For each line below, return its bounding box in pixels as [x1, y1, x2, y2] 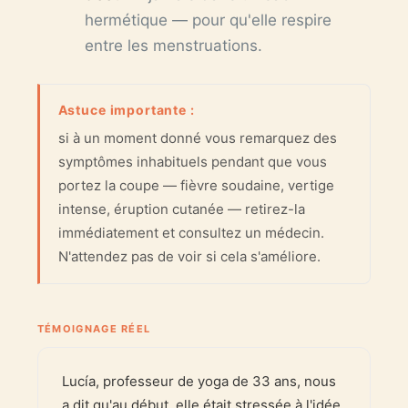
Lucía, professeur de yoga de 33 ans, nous [61, 372, 336, 391]
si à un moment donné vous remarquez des [57, 129, 337, 148]
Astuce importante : [57, 102, 195, 118]
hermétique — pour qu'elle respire [84, 11, 331, 30]
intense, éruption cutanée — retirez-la [57, 200, 305, 219]
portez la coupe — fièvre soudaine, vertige [57, 177, 334, 195]
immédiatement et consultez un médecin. [57, 224, 324, 242]
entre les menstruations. [84, 36, 262, 56]
